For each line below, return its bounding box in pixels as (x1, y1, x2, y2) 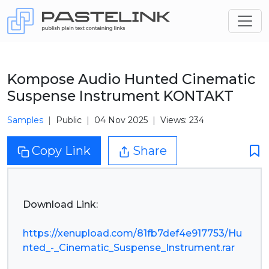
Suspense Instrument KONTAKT (7, 87, 234, 104)
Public (56, 115, 82, 125)
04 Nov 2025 (94, 115, 148, 125)
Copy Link (32, 144, 91, 158)
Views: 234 (160, 115, 204, 125)
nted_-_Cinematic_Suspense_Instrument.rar (23, 242, 235, 253)
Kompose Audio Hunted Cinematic (7, 70, 255, 88)
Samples (7, 115, 43, 125)
